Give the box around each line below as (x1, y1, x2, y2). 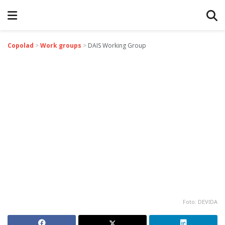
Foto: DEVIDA (183, 197, 217, 205)
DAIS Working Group (88, 41, 146, 50)
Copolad (8, 41, 34, 50)
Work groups (40, 41, 81, 50)
